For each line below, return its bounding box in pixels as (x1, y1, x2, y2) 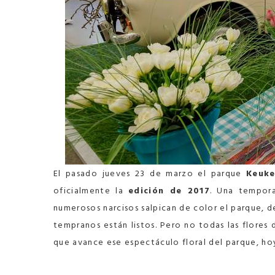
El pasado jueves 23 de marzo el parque (53, 166, 247, 180)
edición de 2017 (128, 184, 210, 198)
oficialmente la (53, 184, 129, 198)
